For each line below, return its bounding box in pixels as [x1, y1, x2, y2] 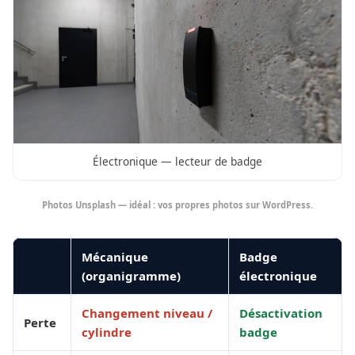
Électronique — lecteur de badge [93, 154, 262, 170]
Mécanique [82, 249, 148, 265]
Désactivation [239, 305, 323, 322]
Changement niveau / [82, 305, 212, 322]
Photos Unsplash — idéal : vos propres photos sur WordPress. [42, 199, 313, 212]
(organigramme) [82, 268, 181, 284]
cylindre [82, 324, 132, 341]
